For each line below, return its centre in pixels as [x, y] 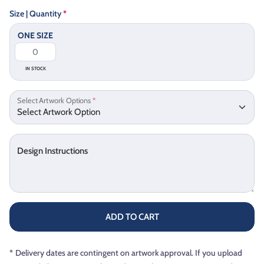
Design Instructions [52, 151]
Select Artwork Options [55, 100]
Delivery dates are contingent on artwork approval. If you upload [129, 253]
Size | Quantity [36, 13]
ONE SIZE [35, 35]
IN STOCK [35, 68]
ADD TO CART [132, 217]
